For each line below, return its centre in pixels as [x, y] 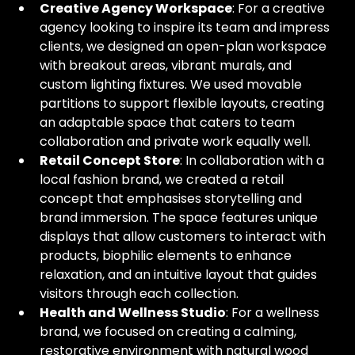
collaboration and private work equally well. [175, 141]
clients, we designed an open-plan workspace [185, 46]
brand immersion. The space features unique [180, 218]
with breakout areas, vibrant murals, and [167, 65]
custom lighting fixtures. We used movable [172, 84]
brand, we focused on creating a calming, [170, 332]
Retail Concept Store [110, 160]
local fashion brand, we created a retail [163, 179]
